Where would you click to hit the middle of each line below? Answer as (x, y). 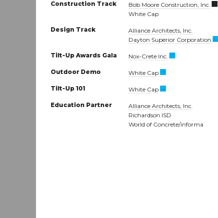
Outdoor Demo (76, 72)
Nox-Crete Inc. (148, 56)
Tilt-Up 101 (68, 88)
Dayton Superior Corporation (170, 39)
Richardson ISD (150, 115)
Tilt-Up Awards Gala (84, 55)
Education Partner (81, 105)
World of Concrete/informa (166, 124)
